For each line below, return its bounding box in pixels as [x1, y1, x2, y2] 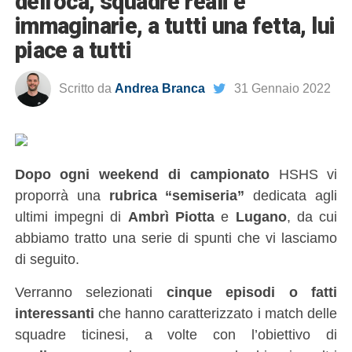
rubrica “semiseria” [108, 187, 245, 203]
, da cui [286, 208, 338, 225]
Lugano [235, 208, 287, 225]
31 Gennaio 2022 [233, 82, 331, 95]
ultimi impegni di [14, 208, 128, 225]
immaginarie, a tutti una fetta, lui [14, 13, 335, 39]
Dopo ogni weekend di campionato [14, 166, 269, 182]
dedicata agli [244, 187, 338, 203]
